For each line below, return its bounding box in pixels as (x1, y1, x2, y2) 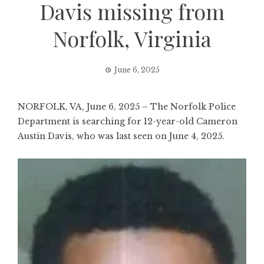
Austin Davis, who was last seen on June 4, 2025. (18, 131, 225, 141)
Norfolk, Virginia (52, 24, 212, 52)
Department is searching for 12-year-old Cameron (18, 116, 237, 127)
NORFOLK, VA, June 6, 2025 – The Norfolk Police (18, 101, 236, 112)
